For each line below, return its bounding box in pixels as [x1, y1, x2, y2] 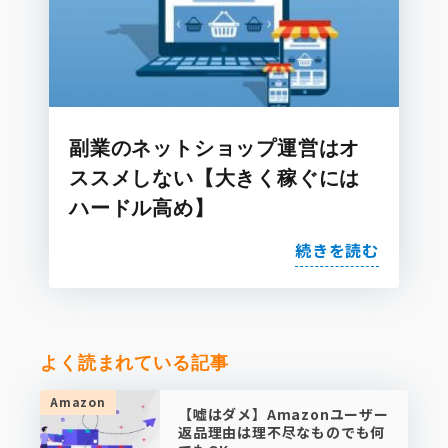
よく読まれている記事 [40, 349, 229, 375]
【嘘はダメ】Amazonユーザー [178, 404, 389, 424]
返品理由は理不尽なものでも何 [178, 422, 386, 442]
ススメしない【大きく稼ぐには [69, 162, 361, 191]
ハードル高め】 [69, 192, 215, 221]
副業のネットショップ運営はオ [69, 132, 361, 161]
